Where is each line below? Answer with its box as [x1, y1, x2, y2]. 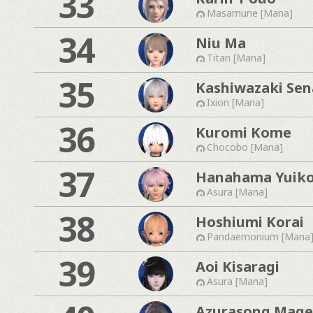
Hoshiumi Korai [196, 212, 304, 231]
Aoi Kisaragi [196, 256, 279, 276]
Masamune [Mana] [207, 6, 293, 20]
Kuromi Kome [196, 122, 291, 142]
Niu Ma [196, 33, 246, 52]
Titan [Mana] [207, 50, 265, 64]
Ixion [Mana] [207, 95, 264, 109]
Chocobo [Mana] [207, 140, 283, 154]
